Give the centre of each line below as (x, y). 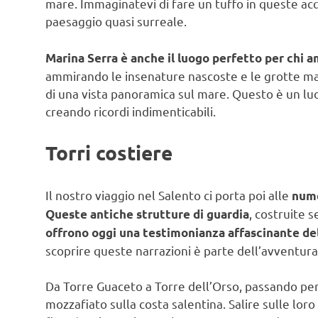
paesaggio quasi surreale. (116, 21)
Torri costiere (109, 153)
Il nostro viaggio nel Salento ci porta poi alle (169, 194)
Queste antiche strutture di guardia (147, 214)
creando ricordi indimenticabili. (131, 111)
